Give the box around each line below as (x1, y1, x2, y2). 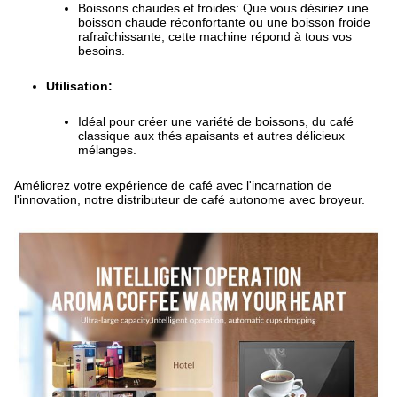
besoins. (78, 43, 125, 58)
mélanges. (78, 143, 136, 157)
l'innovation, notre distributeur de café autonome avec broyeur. (14, 192, 365, 206)
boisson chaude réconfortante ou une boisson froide (78, 15, 370, 29)
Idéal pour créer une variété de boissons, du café (78, 114, 354, 128)
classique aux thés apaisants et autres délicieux (78, 128, 345, 143)
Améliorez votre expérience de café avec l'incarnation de (14, 178, 331, 192)
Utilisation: (46, 79, 113, 93)
